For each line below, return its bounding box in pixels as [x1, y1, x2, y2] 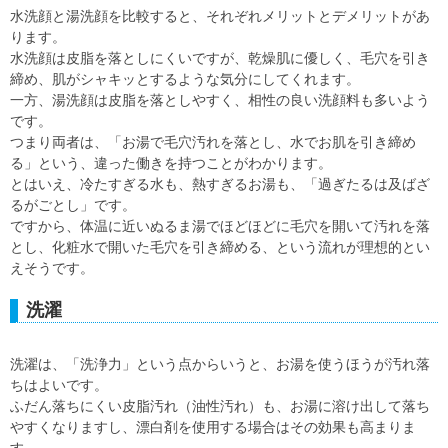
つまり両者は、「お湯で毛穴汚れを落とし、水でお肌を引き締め [10, 134, 416, 150]
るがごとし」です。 [10, 197, 136, 213]
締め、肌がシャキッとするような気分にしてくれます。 [10, 71, 360, 87]
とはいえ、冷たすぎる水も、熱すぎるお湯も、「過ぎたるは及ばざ [10, 176, 430, 192]
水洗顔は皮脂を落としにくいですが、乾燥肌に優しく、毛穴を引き [10, 50, 430, 66]
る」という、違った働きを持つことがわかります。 [10, 155, 332, 171]
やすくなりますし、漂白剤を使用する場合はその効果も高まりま [10, 419, 416, 435]
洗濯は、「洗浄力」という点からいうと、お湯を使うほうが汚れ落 [10, 356, 430, 372]
